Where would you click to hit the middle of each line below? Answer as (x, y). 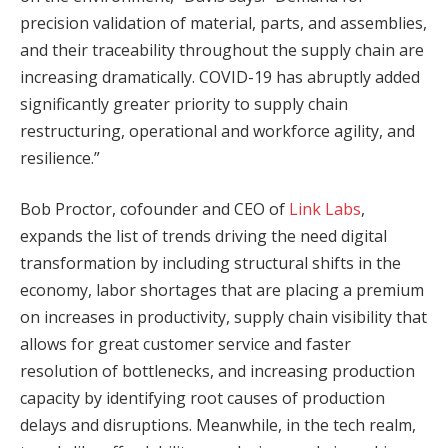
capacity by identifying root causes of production (202, 398)
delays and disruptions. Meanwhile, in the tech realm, (218, 425)
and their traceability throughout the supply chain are (222, 49)
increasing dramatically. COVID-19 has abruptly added (220, 76)
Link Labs (325, 209)
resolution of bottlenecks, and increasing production (217, 371)
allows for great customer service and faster (185, 344)
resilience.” (60, 157)
